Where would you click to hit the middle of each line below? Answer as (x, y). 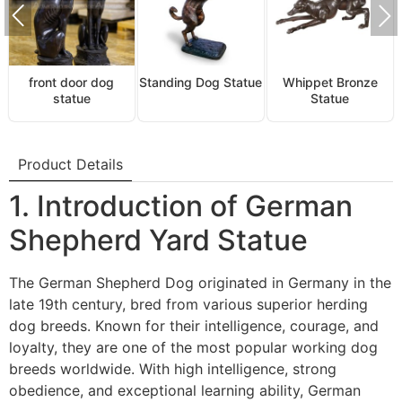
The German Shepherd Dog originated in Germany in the (200, 282)
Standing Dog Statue (201, 83)
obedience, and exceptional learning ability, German (185, 390)
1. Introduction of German (181, 205)
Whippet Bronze (330, 83)
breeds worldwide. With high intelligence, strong (173, 368)
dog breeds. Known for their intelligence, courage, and (194, 325)
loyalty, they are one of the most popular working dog (193, 347)
